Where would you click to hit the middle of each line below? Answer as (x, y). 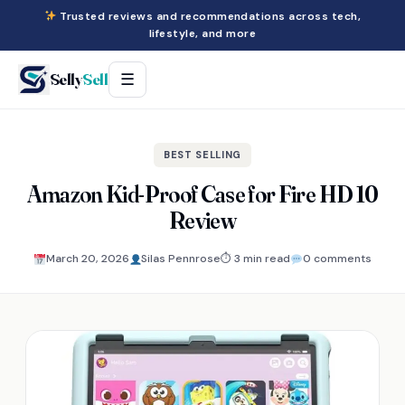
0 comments (337, 259)
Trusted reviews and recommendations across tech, (209, 16)
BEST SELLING (202, 155)
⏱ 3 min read (256, 259)
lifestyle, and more (202, 33)
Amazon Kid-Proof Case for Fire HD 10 (202, 194)
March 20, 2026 (87, 259)
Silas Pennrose (181, 259)
